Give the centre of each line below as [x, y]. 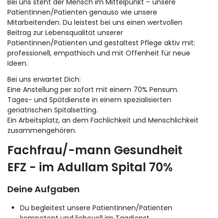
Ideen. [18, 64]
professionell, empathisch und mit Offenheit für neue [99, 53]
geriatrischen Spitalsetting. [53, 110]
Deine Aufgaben [44, 189]
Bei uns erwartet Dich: [44, 80]
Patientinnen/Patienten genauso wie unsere [82, 12]
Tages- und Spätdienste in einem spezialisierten [89, 100]
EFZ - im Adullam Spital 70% [90, 167]
